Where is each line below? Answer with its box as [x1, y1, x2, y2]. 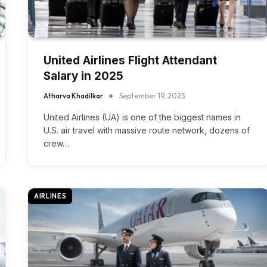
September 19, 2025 [119, 91, 185, 100]
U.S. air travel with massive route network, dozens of [44, 125, 250, 135]
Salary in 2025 [44, 69, 123, 83]
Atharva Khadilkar [44, 91, 103, 100]
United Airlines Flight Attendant [44, 53, 217, 67]
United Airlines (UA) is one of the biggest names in [44, 111, 241, 122]
